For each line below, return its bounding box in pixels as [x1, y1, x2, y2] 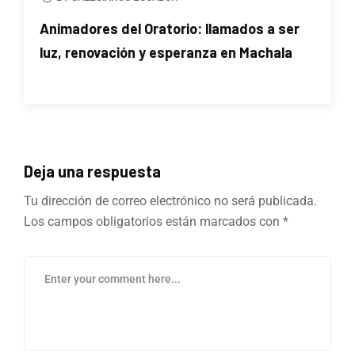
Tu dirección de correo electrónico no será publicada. [24, 193, 317, 209]
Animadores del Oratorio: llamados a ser [40, 20, 300, 38]
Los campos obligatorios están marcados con [24, 214, 283, 230]
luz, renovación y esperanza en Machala [40, 44, 292, 62]
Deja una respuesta [24, 162, 161, 181]
